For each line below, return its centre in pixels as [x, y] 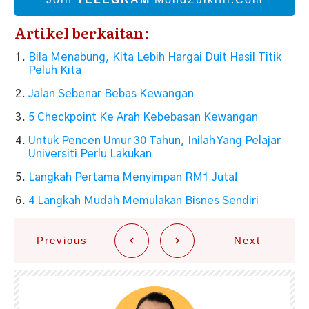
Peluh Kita [55, 70]
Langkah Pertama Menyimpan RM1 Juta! [133, 177]
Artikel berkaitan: [82, 32]
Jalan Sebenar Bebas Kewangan [111, 93]
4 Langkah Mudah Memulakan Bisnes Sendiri [143, 200]
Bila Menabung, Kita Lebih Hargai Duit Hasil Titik [155, 57]
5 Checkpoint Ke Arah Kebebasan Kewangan [143, 117]
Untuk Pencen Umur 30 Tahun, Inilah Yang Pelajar [154, 140]
